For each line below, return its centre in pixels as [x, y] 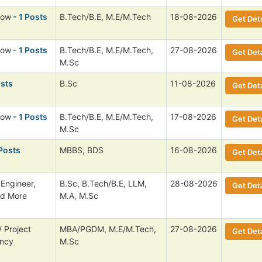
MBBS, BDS [82, 150]
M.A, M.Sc [79, 195]
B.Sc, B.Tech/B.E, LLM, [103, 183]
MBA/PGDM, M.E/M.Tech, [108, 229]
